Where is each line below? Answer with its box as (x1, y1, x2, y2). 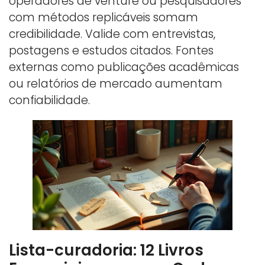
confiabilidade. (9, 92, 90, 108)
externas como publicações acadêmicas (9, 59, 239, 75)
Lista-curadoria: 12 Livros (9, 239, 203, 261)
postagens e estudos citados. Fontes (9, 42, 214, 59)
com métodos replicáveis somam (9, 9, 198, 25)
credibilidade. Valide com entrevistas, (9, 25, 215, 42)
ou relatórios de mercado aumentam (9, 75, 222, 92)
